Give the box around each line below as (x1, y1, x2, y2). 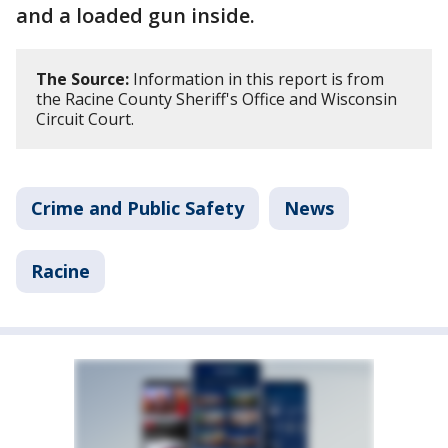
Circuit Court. (36, 108, 134, 131)
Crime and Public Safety (31, 196, 244, 221)
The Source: (36, 68, 129, 91)
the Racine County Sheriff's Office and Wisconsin (36, 88, 397, 111)
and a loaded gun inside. (16, 2, 255, 30)
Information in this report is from (129, 68, 384, 91)
